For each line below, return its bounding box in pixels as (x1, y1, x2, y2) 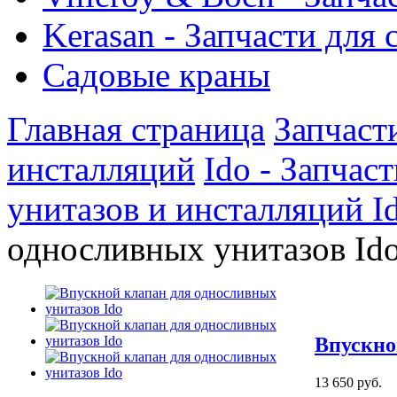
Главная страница (7, 109, 265, 148)
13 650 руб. (315, 374, 382, 390)
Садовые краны (43, 55, 270, 94)
